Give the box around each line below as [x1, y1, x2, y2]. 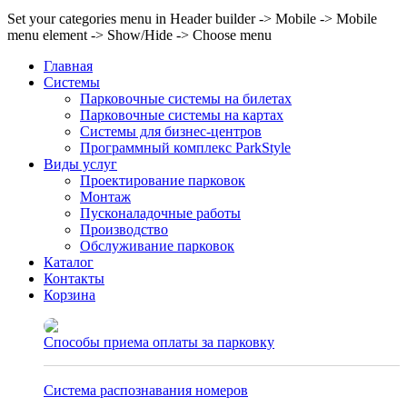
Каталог [44, 253, 94, 270]
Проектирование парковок [80, 172, 245, 188]
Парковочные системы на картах [80, 106, 283, 123]
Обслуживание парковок [80, 237, 234, 253]
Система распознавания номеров [44, 382, 248, 398]
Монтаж [80, 188, 131, 204]
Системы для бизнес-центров [80, 123, 262, 139]
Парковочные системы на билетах [80, 90, 292, 106]
